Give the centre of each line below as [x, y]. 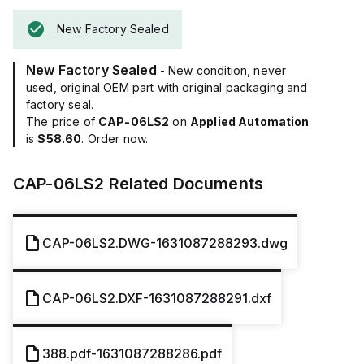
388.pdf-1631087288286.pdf [132, 353]
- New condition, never [223, 70]
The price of [62, 121]
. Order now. [115, 139]
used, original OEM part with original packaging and [167, 87]
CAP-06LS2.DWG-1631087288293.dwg [165, 243]
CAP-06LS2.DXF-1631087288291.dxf [157, 298]
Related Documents [184, 184]
